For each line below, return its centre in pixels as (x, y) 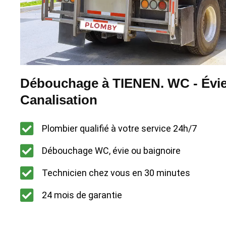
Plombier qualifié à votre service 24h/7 (119, 129)
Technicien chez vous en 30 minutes (116, 173)
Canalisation (59, 100)
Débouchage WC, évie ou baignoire (111, 151)
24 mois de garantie (82, 195)
